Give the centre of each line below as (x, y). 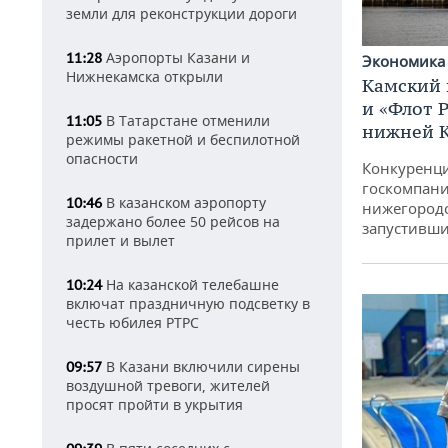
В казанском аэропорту (184, 202)
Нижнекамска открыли (144, 76)
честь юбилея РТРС (132, 322)
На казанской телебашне (190, 284)
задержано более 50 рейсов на (173, 221)
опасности (102, 158)
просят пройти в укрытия (154, 404)
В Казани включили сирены (201, 366)
